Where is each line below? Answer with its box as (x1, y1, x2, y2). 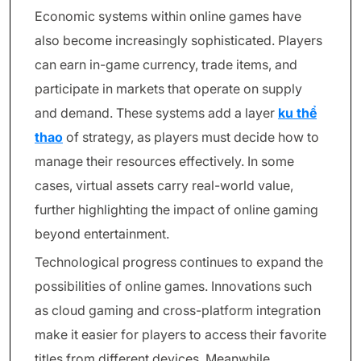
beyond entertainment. (35, 226, 169, 242)
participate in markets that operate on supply (35, 81, 302, 97)
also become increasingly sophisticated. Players (35, 32, 322, 48)
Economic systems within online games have (35, 8, 301, 24)
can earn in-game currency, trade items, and (35, 56, 297, 73)
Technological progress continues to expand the (35, 254, 323, 270)
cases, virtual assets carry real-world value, (35, 177, 293, 193)
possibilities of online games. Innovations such (35, 278, 312, 294)
